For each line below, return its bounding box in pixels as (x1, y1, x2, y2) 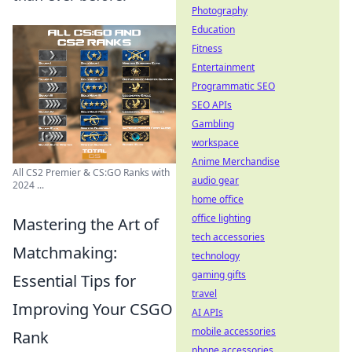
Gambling (192, 117, 234, 130)
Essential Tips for (13, 269, 136, 291)
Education (192, 23, 235, 36)
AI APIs (192, 306, 223, 319)
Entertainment (192, 60, 255, 74)
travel (192, 287, 217, 300)
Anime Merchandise (192, 155, 280, 168)
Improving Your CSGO (13, 298, 173, 320)
